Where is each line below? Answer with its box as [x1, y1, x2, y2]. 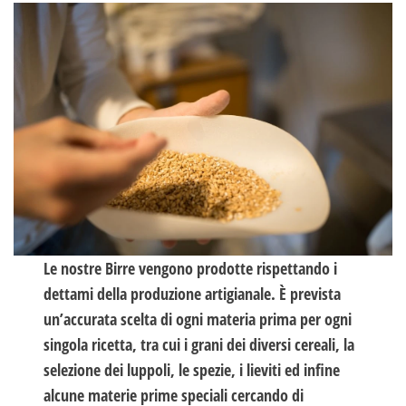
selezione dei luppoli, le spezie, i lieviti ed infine [43, 358, 341, 381]
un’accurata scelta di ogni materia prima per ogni [43, 307, 353, 330]
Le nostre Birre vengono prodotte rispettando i [43, 256, 338, 279]
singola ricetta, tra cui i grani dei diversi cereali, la [43, 333, 355, 355]
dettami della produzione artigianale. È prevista [43, 282, 342, 304]
